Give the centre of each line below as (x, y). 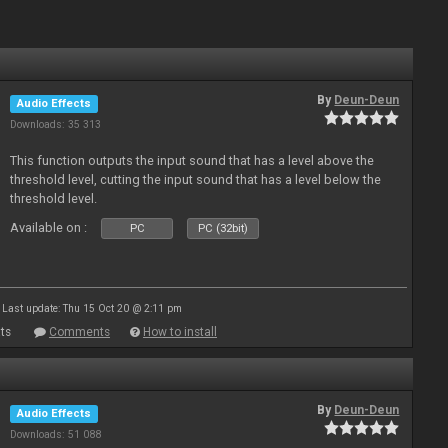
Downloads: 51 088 (56, 434)
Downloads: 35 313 (56, 124)
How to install (180, 332)
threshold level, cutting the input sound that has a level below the (196, 179)
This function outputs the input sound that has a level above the (192, 160)
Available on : (49, 227)
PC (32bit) (223, 228)
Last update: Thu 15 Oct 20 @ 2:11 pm (92, 308)
